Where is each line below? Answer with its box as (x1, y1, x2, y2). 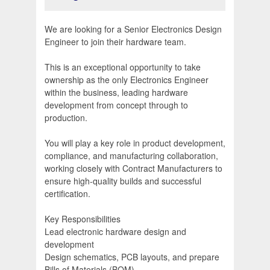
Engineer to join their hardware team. (45, 36, 186, 48)
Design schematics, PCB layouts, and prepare (45, 251, 219, 263)
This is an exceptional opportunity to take (45, 61, 201, 74)
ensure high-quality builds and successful (45, 175, 201, 187)
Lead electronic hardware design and (45, 225, 186, 238)
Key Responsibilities (45, 213, 121, 225)
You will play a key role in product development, (45, 137, 225, 149)
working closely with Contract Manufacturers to (45, 162, 222, 175)
